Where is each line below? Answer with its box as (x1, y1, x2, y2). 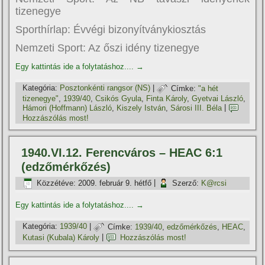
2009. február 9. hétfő (78, 178, 152, 188)
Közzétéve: (37, 178, 76, 188)
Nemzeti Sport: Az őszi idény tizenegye (15, 42, 200, 54)
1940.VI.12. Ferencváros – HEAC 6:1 (21, 146, 223, 160)
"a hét (198, 83, 219, 93)
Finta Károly (146, 94, 188, 104)
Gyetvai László (192, 94, 244, 104)
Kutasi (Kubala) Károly (22, 232, 100, 242)
